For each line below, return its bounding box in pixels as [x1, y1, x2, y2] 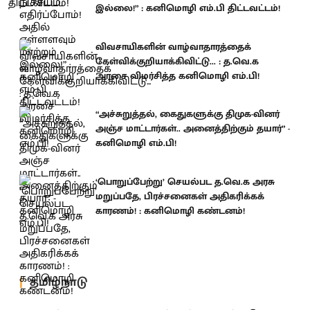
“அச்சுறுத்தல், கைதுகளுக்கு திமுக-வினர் [95, 106, 280, 122]
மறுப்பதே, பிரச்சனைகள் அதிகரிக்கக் [95, 188, 264, 204]
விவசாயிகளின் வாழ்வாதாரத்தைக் [95, 38, 251, 55]
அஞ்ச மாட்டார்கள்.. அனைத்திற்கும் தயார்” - [95, 120, 290, 136]
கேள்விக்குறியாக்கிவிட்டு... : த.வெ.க [95, 53, 259, 69]
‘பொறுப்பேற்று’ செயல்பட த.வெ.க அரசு [95, 173, 275, 190]
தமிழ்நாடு [30, 271, 87, 293]
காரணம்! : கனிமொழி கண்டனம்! [95, 202, 245, 219]
